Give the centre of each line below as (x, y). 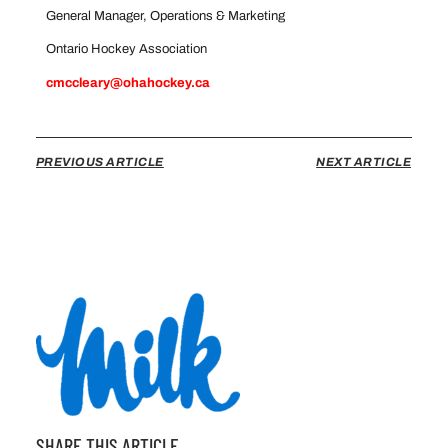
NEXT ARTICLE (364, 161)
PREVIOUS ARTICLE (99, 161)
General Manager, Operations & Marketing (192, 15)
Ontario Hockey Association (157, 49)
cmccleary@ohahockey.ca (127, 82)
